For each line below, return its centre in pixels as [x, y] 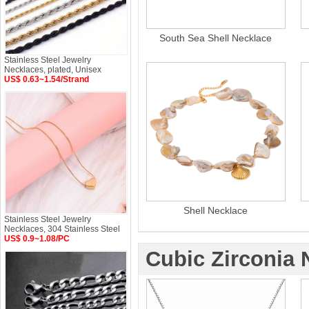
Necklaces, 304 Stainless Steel [62, 229]
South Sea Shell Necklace [216, 38]
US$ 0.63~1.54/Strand [47, 79]
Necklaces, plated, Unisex [53, 70]
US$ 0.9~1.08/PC [37, 239]
